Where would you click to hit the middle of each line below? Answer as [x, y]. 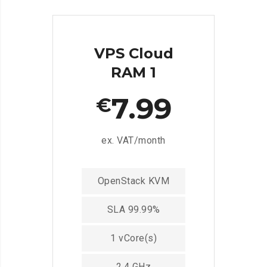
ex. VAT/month [133, 141]
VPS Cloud [133, 53]
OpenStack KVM [133, 181]
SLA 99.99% [133, 210]
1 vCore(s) [133, 238]
